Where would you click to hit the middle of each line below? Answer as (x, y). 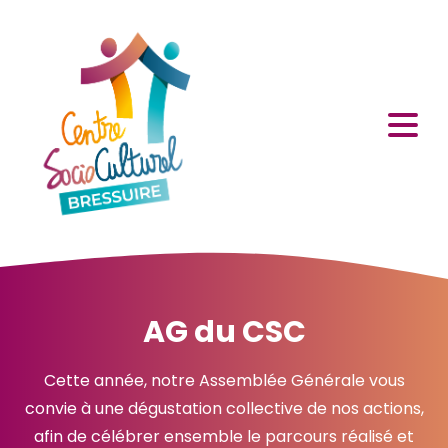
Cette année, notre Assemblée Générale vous (224, 380)
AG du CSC (224, 332)
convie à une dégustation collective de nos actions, (224, 408)
